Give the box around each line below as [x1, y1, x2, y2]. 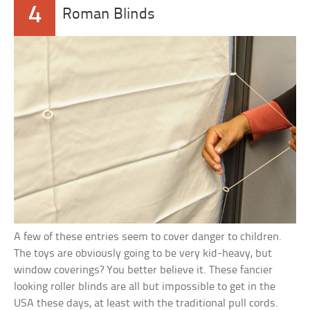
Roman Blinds [62, 6, 156, 23]
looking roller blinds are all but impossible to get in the [14, 281, 276, 293]
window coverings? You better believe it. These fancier [14, 264, 273, 277]
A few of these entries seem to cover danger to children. [14, 231, 282, 244]
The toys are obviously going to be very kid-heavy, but [14, 248, 273, 260]
